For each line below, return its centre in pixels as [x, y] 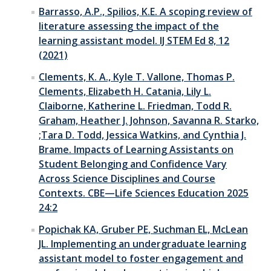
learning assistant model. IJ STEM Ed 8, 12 [134, 40]
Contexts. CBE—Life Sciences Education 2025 [144, 193]
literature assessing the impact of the [129, 26]
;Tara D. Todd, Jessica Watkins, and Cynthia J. [142, 135]
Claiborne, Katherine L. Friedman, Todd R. [135, 106]
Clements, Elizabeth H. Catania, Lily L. [125, 91]
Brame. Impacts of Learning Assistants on [136, 149]
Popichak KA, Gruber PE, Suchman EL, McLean [143, 229]
